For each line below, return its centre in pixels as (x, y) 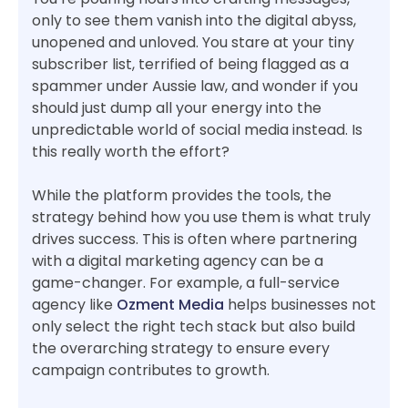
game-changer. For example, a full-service (186, 283)
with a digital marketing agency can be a (178, 261)
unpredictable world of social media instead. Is (197, 130)
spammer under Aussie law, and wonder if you (195, 87)
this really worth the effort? (131, 152)
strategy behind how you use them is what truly (201, 218)
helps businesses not (300, 305)
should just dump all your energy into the (177, 108)
